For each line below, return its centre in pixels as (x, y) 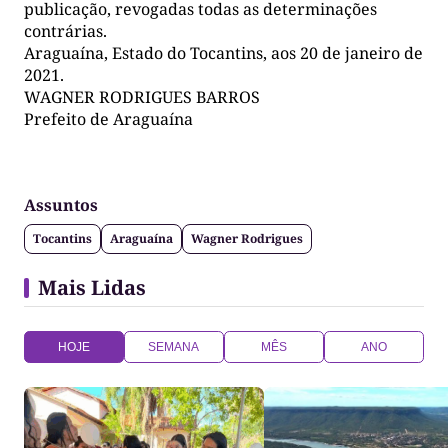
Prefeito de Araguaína (108, 118)
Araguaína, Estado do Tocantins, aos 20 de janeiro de (223, 52)
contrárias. (65, 30)
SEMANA (174, 346)
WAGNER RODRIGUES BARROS (142, 96)
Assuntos (61, 204)
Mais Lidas (92, 287)
